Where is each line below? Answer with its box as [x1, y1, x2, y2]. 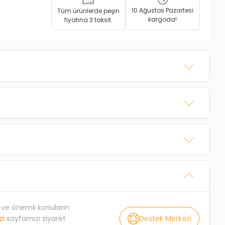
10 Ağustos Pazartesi [132, 6, 194, 15]
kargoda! [148, 15, 177, 24]
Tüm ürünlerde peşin [57, 7, 120, 15]
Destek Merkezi [139, 213, 191, 223]
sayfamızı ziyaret [4, 213, 66, 223]
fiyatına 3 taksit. [64, 16, 113, 24]
